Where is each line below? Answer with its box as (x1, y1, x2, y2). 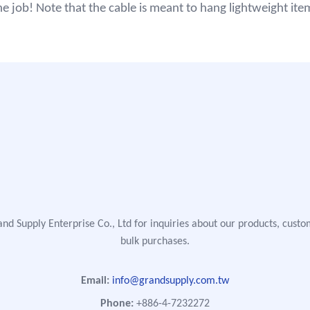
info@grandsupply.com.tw (112, 275, 229, 286)
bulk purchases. (120, 236, 190, 247)
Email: (81, 275, 109, 286)
